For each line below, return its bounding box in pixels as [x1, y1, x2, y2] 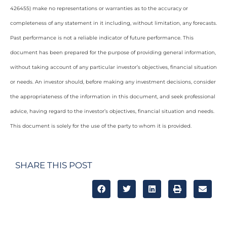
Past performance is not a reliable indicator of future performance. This [10, 34, 194, 42]
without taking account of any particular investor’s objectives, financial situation [10, 64, 217, 71]
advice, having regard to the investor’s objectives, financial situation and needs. [10, 108, 214, 115]
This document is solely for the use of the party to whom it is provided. [10, 123, 192, 130]
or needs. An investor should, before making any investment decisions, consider [10, 79, 216, 86]
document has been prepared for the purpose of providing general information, [10, 49, 216, 56]
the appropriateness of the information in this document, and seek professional [10, 93, 215, 100]
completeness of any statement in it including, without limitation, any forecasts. [10, 20, 217, 27]
